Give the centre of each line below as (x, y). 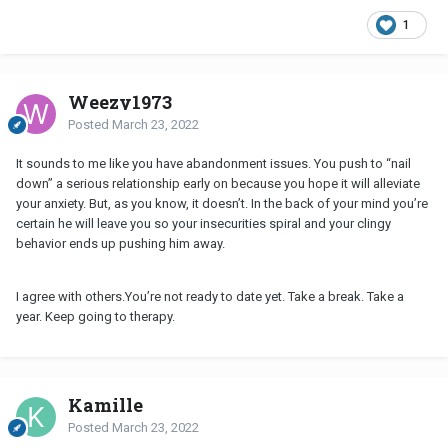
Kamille (105, 404)
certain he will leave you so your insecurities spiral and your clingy (203, 223)
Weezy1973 (120, 101)
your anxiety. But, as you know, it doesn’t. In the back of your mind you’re (222, 203)
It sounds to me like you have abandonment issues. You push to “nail (213, 163)
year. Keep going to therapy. (97, 316)
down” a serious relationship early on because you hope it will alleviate (218, 183)
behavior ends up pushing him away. (122, 243)
